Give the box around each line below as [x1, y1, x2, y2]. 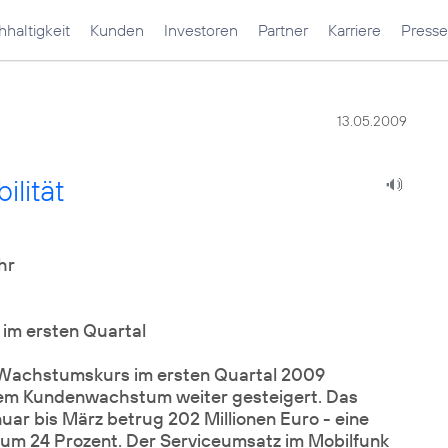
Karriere [328, 20, 381, 40]
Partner [258, 20, 308, 40]
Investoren [164, 20, 238, 40]
